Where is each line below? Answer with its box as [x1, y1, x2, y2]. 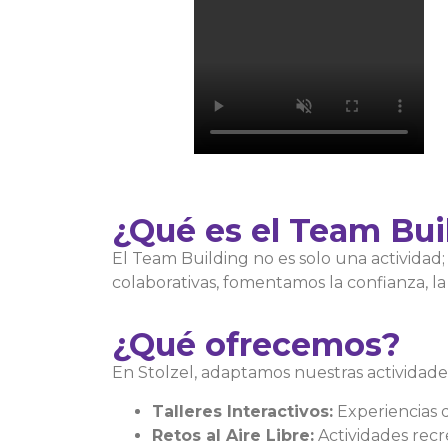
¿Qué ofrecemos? [112, 325, 401, 365]
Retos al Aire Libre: [152, 425, 314, 445]
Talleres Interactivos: [152, 401, 333, 421]
